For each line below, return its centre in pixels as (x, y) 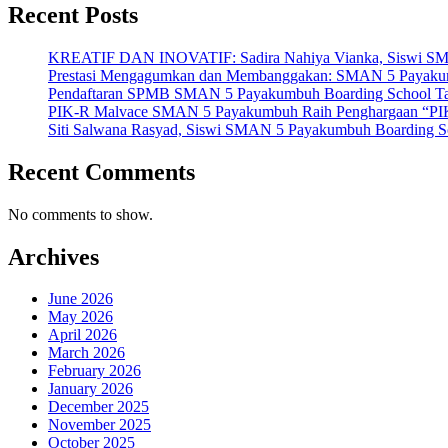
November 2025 (99, 425)
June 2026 (80, 299)
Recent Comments (101, 171)
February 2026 (94, 371)
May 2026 (80, 317)
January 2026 (90, 389)
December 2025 (98, 407)
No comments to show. (80, 214)
